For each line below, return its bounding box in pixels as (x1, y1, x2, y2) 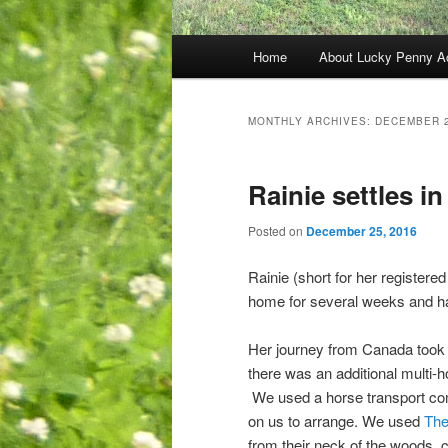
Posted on (248, 222, 306, 240)
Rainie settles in (248, 176, 443, 214)
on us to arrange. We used (248, 409, 424, 431)
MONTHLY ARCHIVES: (248, 114, 375, 129)
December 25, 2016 (306, 222, 417, 241)
